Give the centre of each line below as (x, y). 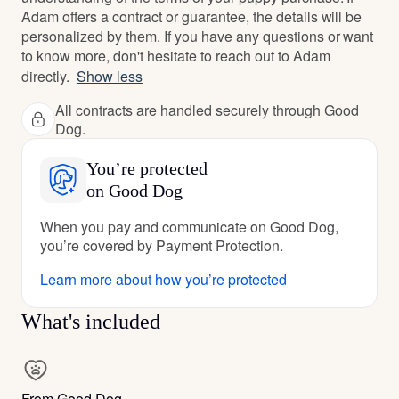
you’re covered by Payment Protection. (162, 245)
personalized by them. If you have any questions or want (198, 36)
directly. (45, 76)
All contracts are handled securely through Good (207, 110)
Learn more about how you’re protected (163, 279)
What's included (91, 321)
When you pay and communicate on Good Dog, (189, 226)
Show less (109, 76)
